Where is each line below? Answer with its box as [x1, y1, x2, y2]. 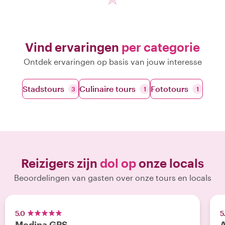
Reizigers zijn [21, 156, 100, 170]
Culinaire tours [79, 84, 136, 93]
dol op [100, 156, 136, 170]
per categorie [122, 40, 200, 54]
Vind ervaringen [25, 40, 122, 54]
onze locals [136, 156, 204, 170]
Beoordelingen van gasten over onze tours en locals [14, 173, 211, 182]
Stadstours [23, 84, 64, 93]
